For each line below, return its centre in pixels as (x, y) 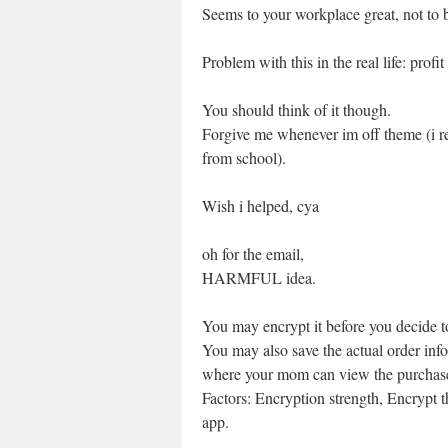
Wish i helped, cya (260, 205)
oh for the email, (253, 253)
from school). (244, 157)
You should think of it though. (296, 109)
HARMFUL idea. (259, 277)
